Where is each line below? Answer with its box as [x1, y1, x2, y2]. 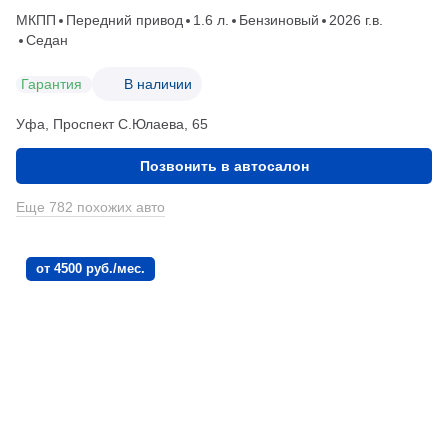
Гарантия [21, 75, 82, 92]
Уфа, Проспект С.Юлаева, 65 [16, 116, 208, 133]
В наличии [124, 75, 192, 92]
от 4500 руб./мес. [36, 261, 145, 277]
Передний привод [66, 12, 183, 29]
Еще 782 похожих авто [16, 199, 165, 216]
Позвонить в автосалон [139, 158, 309, 175]
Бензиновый [239, 12, 319, 29]
